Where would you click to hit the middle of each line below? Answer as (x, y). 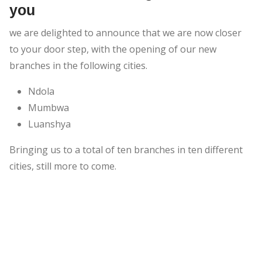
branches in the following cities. (78, 66)
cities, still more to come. (63, 166)
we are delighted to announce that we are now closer (125, 33)
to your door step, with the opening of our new (113, 49)
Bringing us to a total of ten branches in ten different (126, 150)
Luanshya (49, 124)
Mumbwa (49, 108)
